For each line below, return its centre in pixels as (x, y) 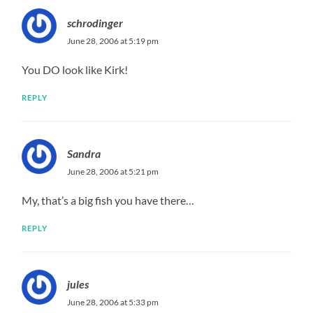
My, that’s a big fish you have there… (108, 200)
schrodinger (95, 22)
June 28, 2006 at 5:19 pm (113, 41)
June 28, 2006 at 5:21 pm (113, 171)
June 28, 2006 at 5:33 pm (113, 302)
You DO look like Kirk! (75, 69)
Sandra (84, 153)
